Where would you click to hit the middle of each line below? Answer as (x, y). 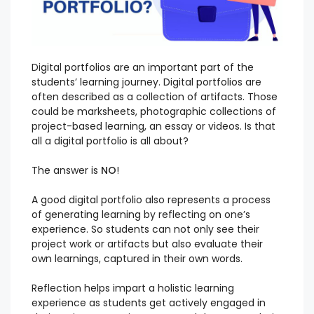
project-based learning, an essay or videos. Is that (153, 127)
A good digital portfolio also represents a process (151, 200)
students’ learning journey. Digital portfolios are (146, 82)
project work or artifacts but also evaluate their (147, 244)
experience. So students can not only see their (145, 230)
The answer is (66, 171)
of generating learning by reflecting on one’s (141, 215)
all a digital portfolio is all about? (111, 141)
